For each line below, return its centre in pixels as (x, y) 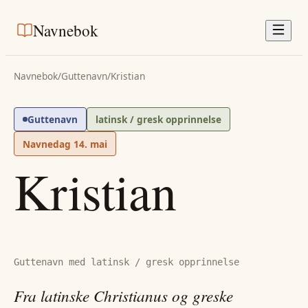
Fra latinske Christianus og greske (123, 295)
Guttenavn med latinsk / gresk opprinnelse (126, 262)
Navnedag (48, 144)
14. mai (90, 144)
